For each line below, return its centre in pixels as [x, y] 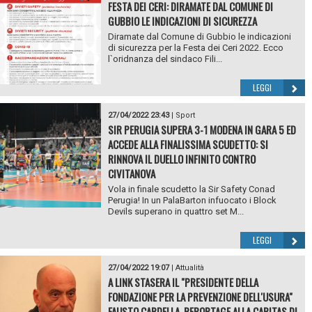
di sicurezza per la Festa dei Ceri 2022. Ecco [196, 48]
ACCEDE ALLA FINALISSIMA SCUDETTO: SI [188, 145]
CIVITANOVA [131, 174]
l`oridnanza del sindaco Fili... [165, 59]
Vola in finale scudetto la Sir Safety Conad [191, 189]
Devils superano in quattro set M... [175, 212]
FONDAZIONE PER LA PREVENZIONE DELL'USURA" [200, 297]
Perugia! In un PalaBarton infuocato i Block [192, 201]
